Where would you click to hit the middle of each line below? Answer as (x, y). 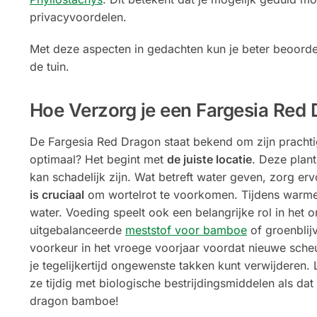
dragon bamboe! (74, 301)
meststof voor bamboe (186, 230)
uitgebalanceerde (77, 230)
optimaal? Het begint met (98, 160)
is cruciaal (57, 195)
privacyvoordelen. (78, 17)
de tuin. (49, 66)
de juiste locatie (209, 160)
